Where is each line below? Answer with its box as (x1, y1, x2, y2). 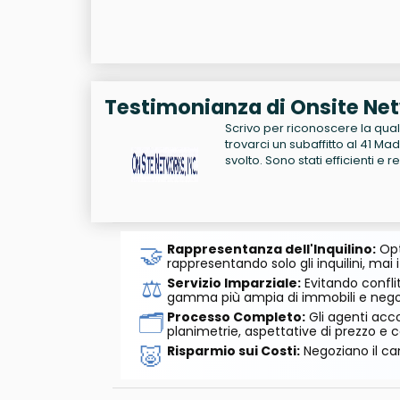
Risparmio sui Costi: (166, 342, 300, 361)
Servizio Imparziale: (166, 274, 301, 293)
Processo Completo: (166, 308, 305, 327)
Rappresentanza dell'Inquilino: (166, 240, 376, 259)
